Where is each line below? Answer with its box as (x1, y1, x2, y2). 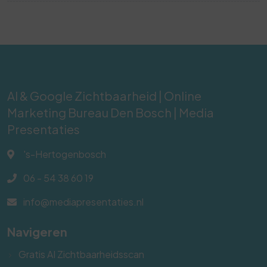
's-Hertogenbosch (23, 148, 106, 161)
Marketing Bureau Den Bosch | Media (7, 105, 214, 120)
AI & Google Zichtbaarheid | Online (7, 88, 201, 104)
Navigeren (7, 224, 67, 240)
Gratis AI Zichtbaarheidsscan (18, 248, 145, 261)
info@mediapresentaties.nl (23, 195, 144, 209)
